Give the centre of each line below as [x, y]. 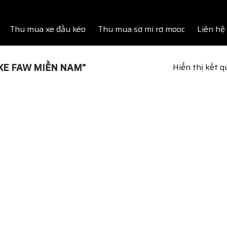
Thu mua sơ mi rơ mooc [141, 29]
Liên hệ [211, 29]
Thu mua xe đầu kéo [48, 29]
